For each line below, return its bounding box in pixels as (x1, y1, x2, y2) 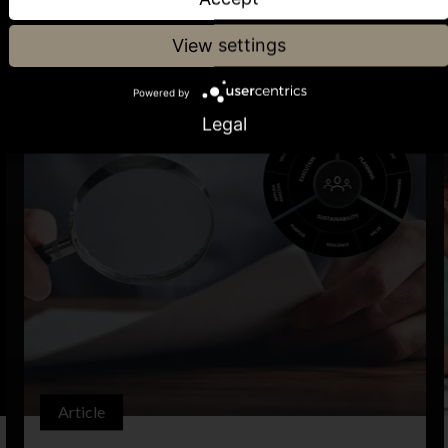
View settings (172, 34, 286, 56)
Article (58, 402, 105, 422)
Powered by (132, 86, 190, 99)
